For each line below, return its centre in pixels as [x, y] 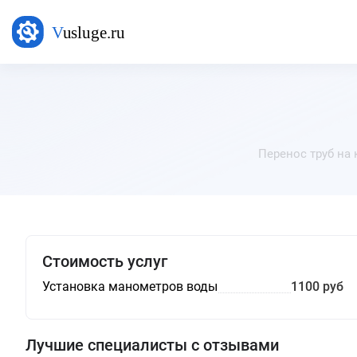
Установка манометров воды [130, 286]
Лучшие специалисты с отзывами [152, 345]
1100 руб [317, 286]
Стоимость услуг [105, 261]
